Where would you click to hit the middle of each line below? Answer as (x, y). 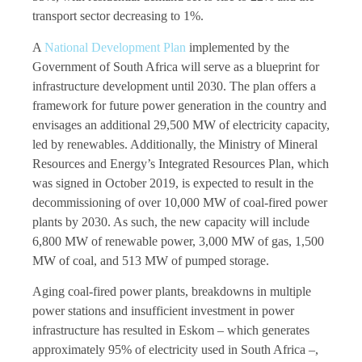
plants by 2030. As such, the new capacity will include (171, 221)
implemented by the (238, 47)
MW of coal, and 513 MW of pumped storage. (151, 260)
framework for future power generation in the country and (179, 105)
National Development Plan (115, 47)
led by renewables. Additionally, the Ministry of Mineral (175, 144)
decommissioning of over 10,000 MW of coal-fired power (180, 202)
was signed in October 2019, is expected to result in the (173, 183)
